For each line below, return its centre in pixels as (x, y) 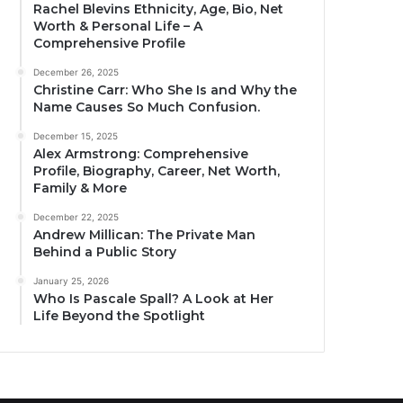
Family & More (81, 188)
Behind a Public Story (105, 252)
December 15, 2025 (76, 136)
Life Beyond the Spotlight (120, 316)
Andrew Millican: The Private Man (145, 235)
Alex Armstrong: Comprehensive (141, 154)
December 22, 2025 (76, 217)
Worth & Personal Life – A (118, 27)
